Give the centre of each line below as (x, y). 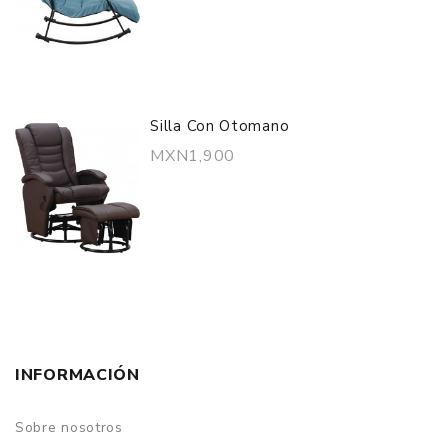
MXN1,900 (192, 156)
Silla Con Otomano (220, 126)
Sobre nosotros (69, 428)
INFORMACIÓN (77, 375)
